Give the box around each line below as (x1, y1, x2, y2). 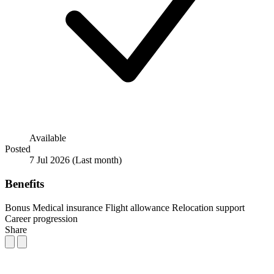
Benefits (5, 177, 44, 191)
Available (29, 133, 66, 144)
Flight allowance (105, 202, 169, 213)
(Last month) (72, 155, 122, 166)
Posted (5, 144, 31, 155)
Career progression (5, 213, 78, 224)
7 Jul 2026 (29, 155, 72, 166)
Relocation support (172, 202, 245, 213)
